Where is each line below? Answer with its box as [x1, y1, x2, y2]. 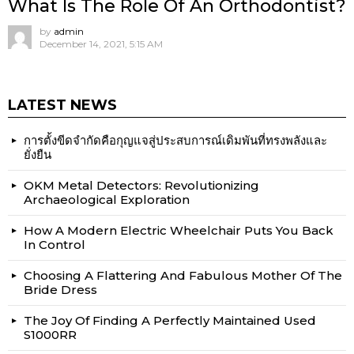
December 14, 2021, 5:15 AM [40, 38, 163, 51]
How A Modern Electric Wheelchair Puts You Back [24, 223, 333, 239]
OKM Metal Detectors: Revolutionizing [24, 178, 259, 194]
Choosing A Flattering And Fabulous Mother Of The [24, 268, 342, 284]
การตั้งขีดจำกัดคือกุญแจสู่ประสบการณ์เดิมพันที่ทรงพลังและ [24, 133, 327, 149]
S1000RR [24, 327, 77, 343]
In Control [24, 237, 85, 253]
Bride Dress [24, 282, 97, 298]
